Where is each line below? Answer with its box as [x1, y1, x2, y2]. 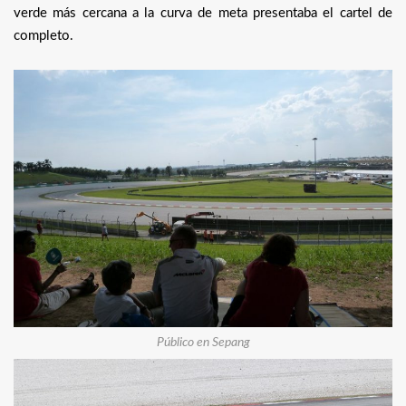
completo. [14, 28, 73, 43]
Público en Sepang [156, 336, 250, 350]
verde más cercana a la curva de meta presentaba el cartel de [14, 5, 392, 20]
